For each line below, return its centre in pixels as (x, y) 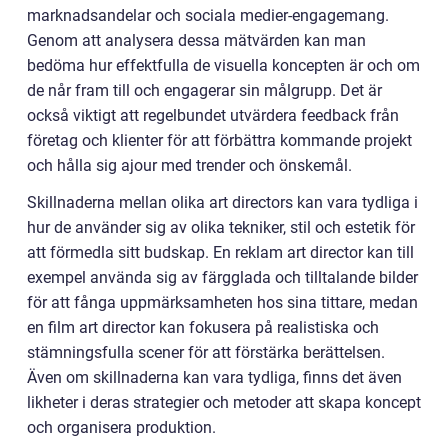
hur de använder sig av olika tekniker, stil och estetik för (221, 227)
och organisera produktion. (121, 427)
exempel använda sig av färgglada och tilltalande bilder (222, 277)
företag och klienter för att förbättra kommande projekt (219, 140)
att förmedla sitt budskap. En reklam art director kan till (220, 252)
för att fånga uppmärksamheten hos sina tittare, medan (222, 302)
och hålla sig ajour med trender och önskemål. (189, 165)
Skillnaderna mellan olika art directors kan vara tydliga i (222, 202)
